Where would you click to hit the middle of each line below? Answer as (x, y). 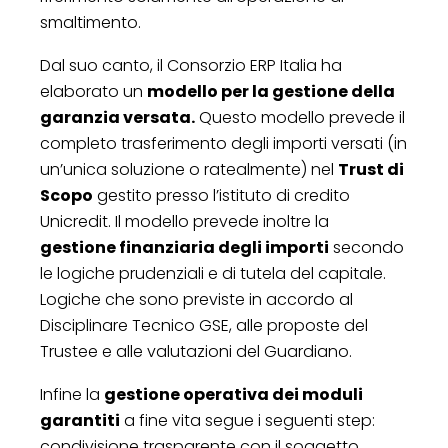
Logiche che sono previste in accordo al (196, 299)
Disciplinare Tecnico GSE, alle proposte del (204, 325)
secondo (366, 247)
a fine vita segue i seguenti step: (247, 420)
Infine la (72, 394)
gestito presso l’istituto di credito (221, 195)
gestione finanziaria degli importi (184, 247)
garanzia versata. (117, 117)
